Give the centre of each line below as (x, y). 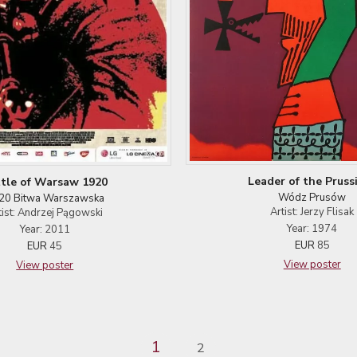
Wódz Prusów (312, 197)
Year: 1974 (312, 228)
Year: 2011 (45, 229)
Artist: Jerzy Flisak (312, 212)
